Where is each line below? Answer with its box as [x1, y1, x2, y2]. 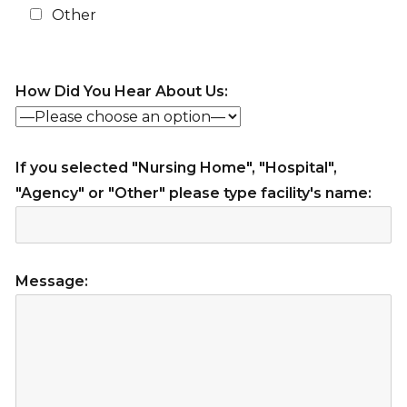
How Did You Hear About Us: [15, 82, 228, 100]
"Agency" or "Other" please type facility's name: [15, 184, 372, 202]
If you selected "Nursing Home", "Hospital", [15, 158, 337, 176]
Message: [15, 272, 88, 290]
